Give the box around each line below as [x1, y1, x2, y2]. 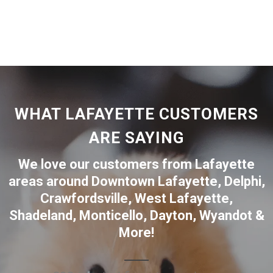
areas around [8, 174, 91, 189]
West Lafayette [135, 191, 229, 206]
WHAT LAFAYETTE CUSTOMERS [15, 105, 258, 123]
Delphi [224, 174, 261, 189]
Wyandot [199, 208, 252, 223]
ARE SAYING [89, 129, 184, 147]
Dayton [149, 208, 193, 223]
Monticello [79, 208, 143, 223]
